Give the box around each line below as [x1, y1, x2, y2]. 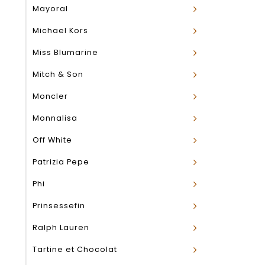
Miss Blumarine [33, 47, 98, 57]
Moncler [33, 91, 68, 101]
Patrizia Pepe [33, 157, 89, 167]
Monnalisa [33, 113, 77, 123]
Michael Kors [33, 25, 88, 35]
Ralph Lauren [33, 222, 89, 232]
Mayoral [33, 4, 68, 14]
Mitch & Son [33, 69, 83, 79]
